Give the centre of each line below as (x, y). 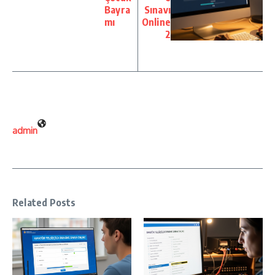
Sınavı (157, 10)
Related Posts (44, 202)
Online (156, 22)
